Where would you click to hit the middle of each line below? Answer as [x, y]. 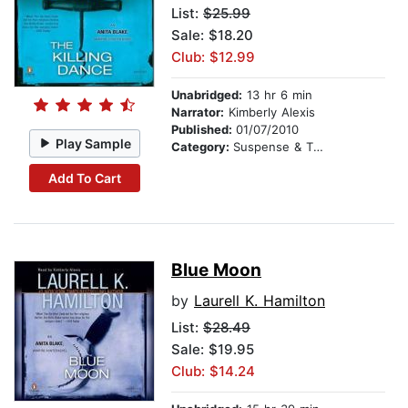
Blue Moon [216, 270]
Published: [204, 130]
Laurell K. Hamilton [260, 301]
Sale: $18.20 [212, 36]
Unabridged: [207, 95]
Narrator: [198, 112]
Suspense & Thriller [273, 147]
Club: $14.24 [213, 372]
